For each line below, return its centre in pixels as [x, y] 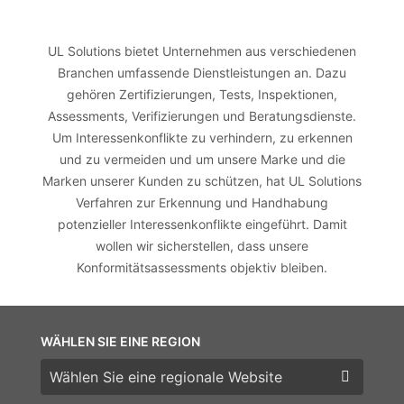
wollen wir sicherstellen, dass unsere [202, 245]
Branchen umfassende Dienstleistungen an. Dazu [202, 72]
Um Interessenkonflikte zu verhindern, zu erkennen [202, 137]
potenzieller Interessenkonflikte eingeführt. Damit [202, 224]
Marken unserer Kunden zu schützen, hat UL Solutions [202, 180]
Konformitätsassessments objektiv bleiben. [202, 267]
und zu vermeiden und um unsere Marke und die [202, 159]
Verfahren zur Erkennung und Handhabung [202, 202]
